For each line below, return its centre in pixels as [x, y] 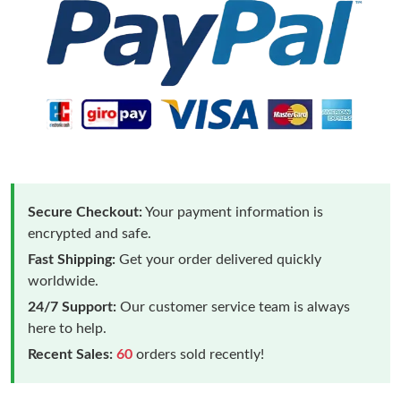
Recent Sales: [70, 354]
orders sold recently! [198, 354]
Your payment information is [233, 212]
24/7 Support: [72, 307]
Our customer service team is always [233, 307]
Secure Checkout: [85, 212]
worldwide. [63, 281]
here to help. [67, 328]
